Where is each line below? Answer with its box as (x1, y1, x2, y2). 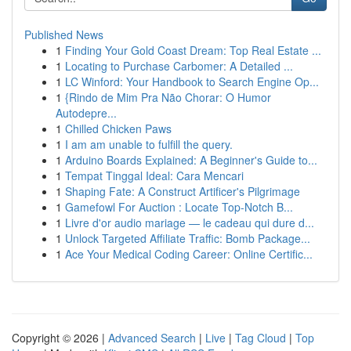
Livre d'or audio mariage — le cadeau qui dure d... (65, 215, 314, 230)
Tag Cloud (235, 330, 286, 346)
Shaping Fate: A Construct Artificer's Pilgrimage (65, 183, 300, 199)
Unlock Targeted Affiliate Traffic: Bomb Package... (65, 230, 310, 246)
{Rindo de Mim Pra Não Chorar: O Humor (65, 89, 271, 105)
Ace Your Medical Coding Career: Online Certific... (65, 246, 313, 262)
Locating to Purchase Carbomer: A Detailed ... (65, 58, 293, 74)
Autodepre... (56, 105, 117, 121)
